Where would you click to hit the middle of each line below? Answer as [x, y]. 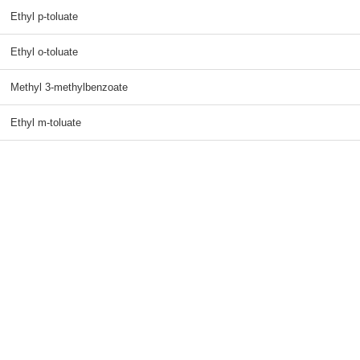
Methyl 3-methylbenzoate [69, 87]
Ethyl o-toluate [44, 52]
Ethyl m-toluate [45, 123]
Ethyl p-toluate [44, 16]
